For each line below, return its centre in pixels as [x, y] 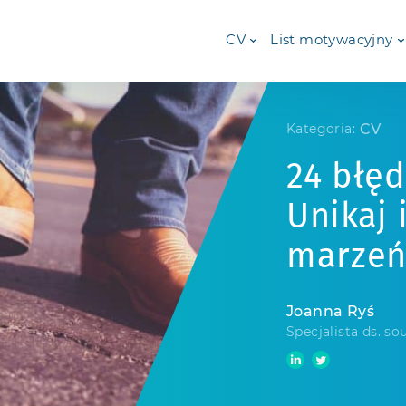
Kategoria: [321, 130]
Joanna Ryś [330, 312]
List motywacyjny [332, 40]
